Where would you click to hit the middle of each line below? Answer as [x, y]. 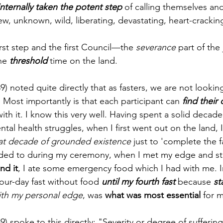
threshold [28, 60]
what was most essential [153, 195]
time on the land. [84, 60]
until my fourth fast [138, 181]
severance [156, 47]
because [194, 181]
